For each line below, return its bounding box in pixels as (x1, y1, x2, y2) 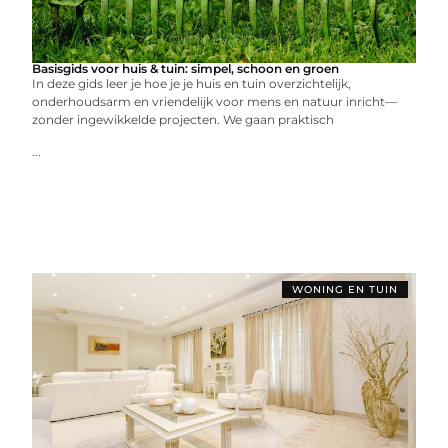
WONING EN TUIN (291, 283, 398, 296)
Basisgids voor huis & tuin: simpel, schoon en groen (32, 61, 340, 76)
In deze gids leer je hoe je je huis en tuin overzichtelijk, (32, 76, 352, 91)
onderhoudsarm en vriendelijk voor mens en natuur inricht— (32, 94, 398, 109)
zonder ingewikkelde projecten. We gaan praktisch (32, 112, 335, 127)
